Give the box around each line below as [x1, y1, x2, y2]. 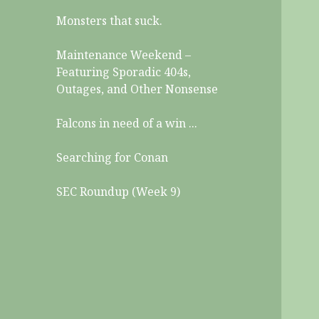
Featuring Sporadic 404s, [56, 64, 192, 80]
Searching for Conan [56, 150, 169, 166]
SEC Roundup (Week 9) [56, 184, 181, 200]
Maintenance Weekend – [56, 47, 192, 63]
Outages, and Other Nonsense [56, 81, 219, 98]
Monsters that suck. [56, 13, 163, 29]
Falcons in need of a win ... [56, 115, 198, 132]
